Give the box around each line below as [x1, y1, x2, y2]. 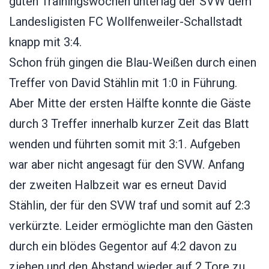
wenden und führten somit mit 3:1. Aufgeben [9, 136, 240, 151]
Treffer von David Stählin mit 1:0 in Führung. [9, 75, 237, 90]
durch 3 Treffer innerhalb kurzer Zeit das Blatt [9, 116, 249, 131]
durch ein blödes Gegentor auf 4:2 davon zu [9, 238, 237, 253]
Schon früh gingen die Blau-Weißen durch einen [9, 55, 256, 70]
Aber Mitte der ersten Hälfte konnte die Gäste [9, 95, 251, 110]
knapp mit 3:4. [9, 34, 82, 49]
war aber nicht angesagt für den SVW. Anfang [9, 157, 244, 172]
